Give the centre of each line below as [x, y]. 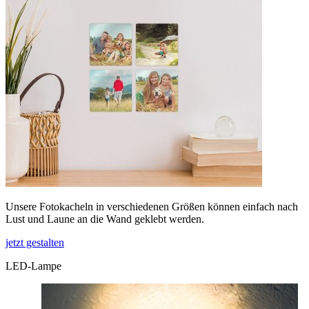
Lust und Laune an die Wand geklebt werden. [105, 219]
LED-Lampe [33, 266]
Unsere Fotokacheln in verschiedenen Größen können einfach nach [152, 206]
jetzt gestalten [35, 242]
